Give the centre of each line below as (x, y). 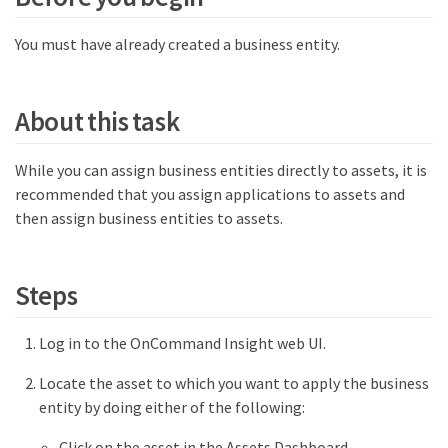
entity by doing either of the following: (172, 407)
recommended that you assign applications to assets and (210, 193)
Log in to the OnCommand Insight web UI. (182, 343)
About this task (97, 121)
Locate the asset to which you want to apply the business (234, 383)
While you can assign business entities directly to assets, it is (221, 169)
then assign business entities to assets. (149, 217)
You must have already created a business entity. (177, 43)
